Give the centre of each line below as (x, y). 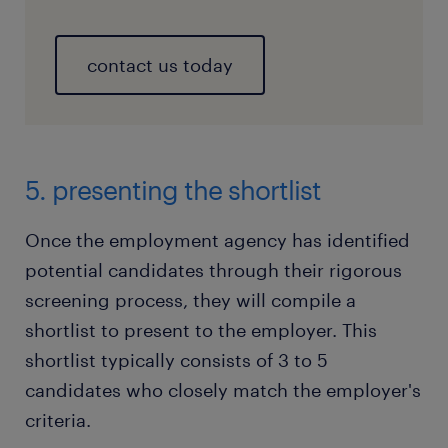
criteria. (58, 420)
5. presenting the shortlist (173, 190)
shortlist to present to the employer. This (201, 330)
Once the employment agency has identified (217, 240)
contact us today (160, 65)
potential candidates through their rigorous (213, 270)
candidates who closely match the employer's (223, 390)
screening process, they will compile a (190, 300)
